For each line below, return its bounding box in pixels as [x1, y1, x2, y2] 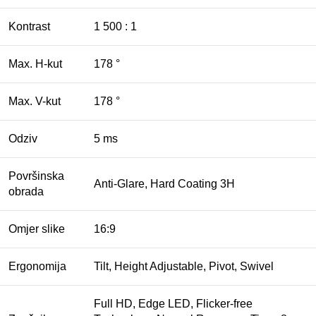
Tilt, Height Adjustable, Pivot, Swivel [94, 260, 274, 273]
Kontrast [8, 20, 50, 33]
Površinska [8, 170, 64, 183]
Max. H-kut [8, 58, 62, 71]
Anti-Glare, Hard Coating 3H [94, 178, 235, 190]
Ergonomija [8, 260, 66, 273]
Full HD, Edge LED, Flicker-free [94, 298, 253, 310]
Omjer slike [8, 223, 65, 236]
